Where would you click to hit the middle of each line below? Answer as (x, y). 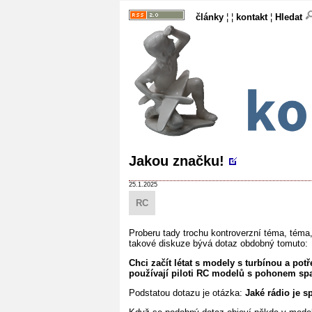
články (210, 17)
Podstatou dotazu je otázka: (187, 292)
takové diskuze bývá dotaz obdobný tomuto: (218, 243)
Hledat (290, 17)
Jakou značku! (177, 161)
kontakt (252, 17)
